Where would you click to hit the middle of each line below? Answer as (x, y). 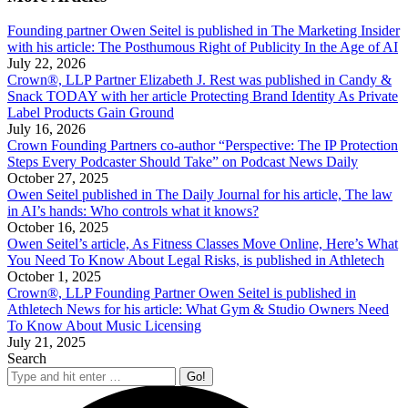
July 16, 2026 (46, 129)
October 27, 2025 (58, 178)
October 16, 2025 (58, 228)
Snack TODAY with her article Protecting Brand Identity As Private (203, 97)
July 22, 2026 (46, 64)
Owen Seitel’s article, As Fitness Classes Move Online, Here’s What (203, 244)
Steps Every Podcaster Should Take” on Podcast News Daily (183, 162)
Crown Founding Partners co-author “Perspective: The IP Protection (203, 146)
